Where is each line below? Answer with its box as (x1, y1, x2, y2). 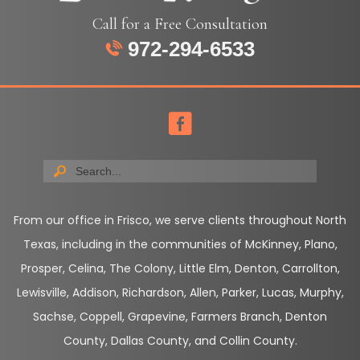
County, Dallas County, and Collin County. (63, 333, 297, 350)
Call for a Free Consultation (92, 14, 268, 35)
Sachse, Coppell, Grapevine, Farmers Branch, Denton (33, 309, 327, 325)
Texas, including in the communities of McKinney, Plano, (22, 236, 337, 253)
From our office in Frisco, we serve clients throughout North (14, 212, 346, 229)
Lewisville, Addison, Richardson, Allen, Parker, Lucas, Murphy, (16, 284, 344, 301)
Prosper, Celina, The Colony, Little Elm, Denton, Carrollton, (20, 260, 340, 277)
